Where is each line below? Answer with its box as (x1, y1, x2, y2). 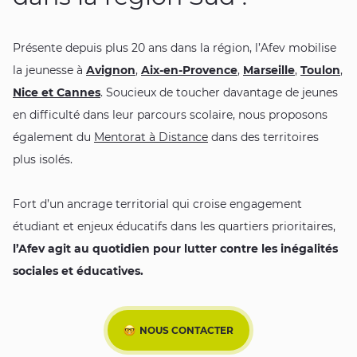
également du (13, 130, 94, 145)
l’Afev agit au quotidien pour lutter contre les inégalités (13, 241, 338, 257)
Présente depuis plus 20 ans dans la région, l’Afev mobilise (13, 41, 336, 56)
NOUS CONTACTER (139, 324, 233, 336)
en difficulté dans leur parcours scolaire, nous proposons (13, 108, 328, 123)
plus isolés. (13, 152, 73, 167)
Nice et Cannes (13, 85, 100, 100)
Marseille (243, 63, 295, 78)
